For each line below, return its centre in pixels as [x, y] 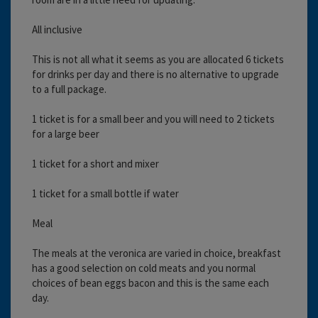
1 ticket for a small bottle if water [105, 193]
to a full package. [69, 89]
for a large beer [66, 133]
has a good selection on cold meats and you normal [144, 268]
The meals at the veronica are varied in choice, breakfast [157, 253]
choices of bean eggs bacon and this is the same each [150, 283]
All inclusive [57, 29]
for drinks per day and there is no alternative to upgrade [155, 74]
